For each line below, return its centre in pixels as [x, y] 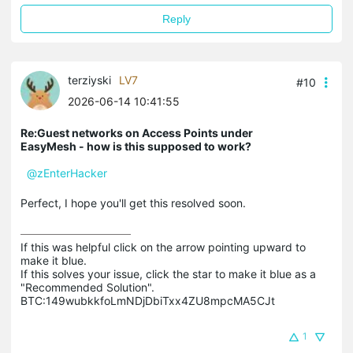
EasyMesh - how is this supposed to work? [136, 147]
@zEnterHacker [67, 173]
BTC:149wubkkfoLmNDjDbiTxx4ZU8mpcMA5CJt [148, 301]
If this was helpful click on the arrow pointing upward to [163, 247]
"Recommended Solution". [87, 288]
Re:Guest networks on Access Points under [137, 133]
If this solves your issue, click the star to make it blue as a [168, 274]
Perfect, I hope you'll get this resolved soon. [133, 203]
